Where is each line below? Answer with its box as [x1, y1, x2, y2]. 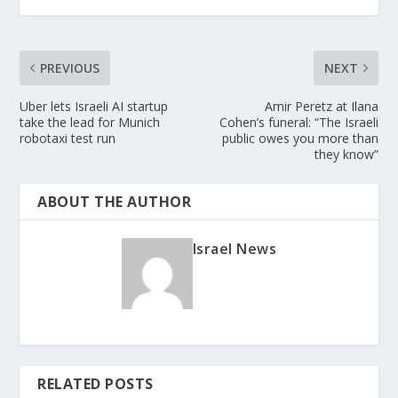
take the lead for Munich [20, 114, 161, 131]
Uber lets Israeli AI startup [20, 98, 169, 115]
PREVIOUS [40, 60, 100, 77]
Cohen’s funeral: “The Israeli [219, 114, 378, 131]
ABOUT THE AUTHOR [37, 192, 192, 212]
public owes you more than [221, 130, 378, 147]
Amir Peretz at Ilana [264, 98, 378, 115]
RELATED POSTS [37, 374, 154, 394]
